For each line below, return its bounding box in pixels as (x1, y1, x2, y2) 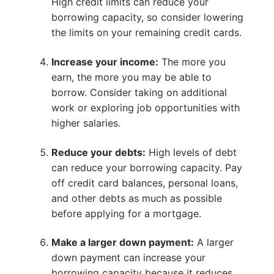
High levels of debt (145, 146, 237, 158)
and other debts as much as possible (51, 191, 222, 204)
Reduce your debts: (51, 146, 146, 158)
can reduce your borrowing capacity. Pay (51, 161, 242, 174)
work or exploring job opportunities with (51, 102, 240, 114)
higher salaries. (51, 117, 120, 129)
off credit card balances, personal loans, (51, 176, 238, 189)
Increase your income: (51, 56, 158, 68)
